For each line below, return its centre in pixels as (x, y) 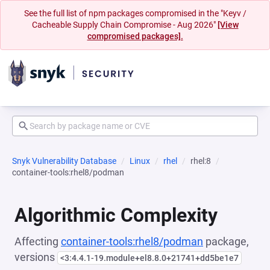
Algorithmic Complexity (116, 215)
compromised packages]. (135, 36)
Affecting (38, 241)
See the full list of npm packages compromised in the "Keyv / (135, 13)
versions (36, 257)
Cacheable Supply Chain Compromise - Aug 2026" (124, 25)
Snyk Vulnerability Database (64, 161)
